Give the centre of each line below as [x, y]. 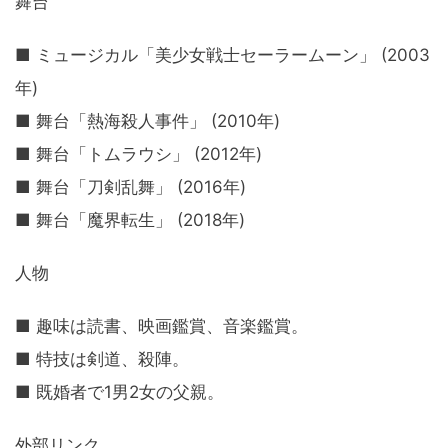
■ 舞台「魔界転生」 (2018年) [130, 220]
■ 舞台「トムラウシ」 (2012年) [138, 154]
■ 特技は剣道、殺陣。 [102, 359]
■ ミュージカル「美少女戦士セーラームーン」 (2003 [222, 55]
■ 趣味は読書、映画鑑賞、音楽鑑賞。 [161, 326]
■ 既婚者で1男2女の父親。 [119, 392]
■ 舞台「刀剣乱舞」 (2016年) [130, 187]
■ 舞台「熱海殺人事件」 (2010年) [147, 121]
